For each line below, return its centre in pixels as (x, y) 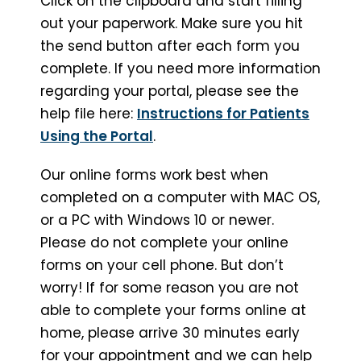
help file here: (89, 113)
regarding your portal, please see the (170, 91)
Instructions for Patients (223, 113)
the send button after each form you (170, 46)
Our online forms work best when (154, 174)
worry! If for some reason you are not (170, 287)
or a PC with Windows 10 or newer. (157, 220)
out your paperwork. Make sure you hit (172, 23)
